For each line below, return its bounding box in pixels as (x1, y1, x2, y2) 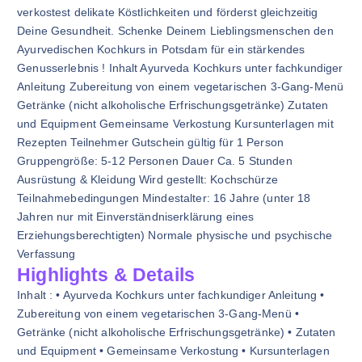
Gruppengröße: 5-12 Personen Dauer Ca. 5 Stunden (17, 154, 293, 167)
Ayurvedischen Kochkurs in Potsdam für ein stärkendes (17, 43, 305, 56)
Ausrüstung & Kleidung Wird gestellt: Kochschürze (17, 173, 278, 186)
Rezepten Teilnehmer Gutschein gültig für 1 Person (17, 136, 284, 149)
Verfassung (17, 247, 76, 260)
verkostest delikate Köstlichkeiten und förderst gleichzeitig (17, 6, 318, 19)
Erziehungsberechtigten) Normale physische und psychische (17, 229, 332, 242)
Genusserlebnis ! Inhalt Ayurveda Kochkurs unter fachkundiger (17, 61, 343, 74)
